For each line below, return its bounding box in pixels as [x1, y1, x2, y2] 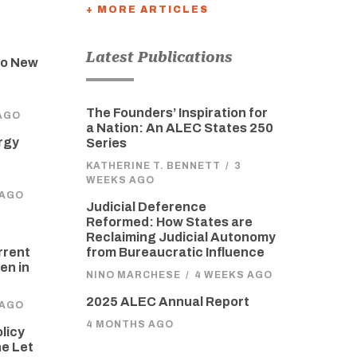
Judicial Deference [85, 199, 206, 214]
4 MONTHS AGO [85, 318, 174, 330]
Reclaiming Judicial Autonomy [85, 229, 276, 244]
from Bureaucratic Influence [85, 245, 265, 259]
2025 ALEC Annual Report [85, 294, 249, 308]
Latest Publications [85, 48, 233, 65]
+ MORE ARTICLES [85, 3, 209, 15]
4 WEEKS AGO [194, 269, 273, 280]
